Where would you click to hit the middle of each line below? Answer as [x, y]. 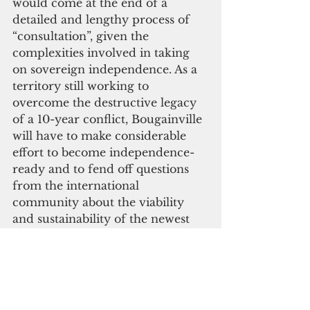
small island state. [62, 236]
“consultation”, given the [82, 36]
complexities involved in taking [103, 53]
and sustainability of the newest [103, 219]
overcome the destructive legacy [106, 103]
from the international [77, 186]
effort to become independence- [103, 153]
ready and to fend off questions [102, 169]
